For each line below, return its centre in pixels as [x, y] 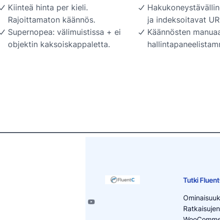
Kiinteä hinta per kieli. [48, 7]
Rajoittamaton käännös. [52, 19]
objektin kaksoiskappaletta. [59, 44]
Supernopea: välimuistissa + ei [64, 32]
